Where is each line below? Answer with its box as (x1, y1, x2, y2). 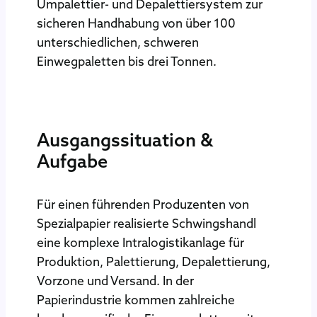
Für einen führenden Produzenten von (37, 196, 249, 212)
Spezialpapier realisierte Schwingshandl (37, 215, 256, 231)
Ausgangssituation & (37, 127, 213, 151)
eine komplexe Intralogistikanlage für (37, 234, 244, 250)
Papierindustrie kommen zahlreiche (37, 292, 235, 308)
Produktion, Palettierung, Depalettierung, (37, 253, 270, 270)
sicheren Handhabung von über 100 (37, 16, 236, 32)
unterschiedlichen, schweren (37, 35, 199, 51)
